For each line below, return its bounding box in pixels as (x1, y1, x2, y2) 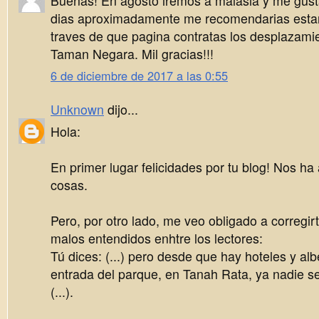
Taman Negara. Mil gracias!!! (51, 44, 214, 63)
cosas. (51, 176, 88, 194)
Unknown (51, 100, 104, 118)
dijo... (104, 100, 138, 118)
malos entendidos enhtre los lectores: (51, 229, 263, 247)
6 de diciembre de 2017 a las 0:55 (51, 67, 228, 84)
